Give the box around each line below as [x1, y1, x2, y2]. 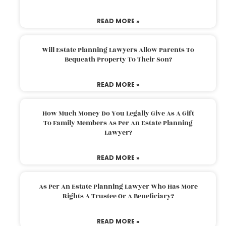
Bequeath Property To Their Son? [64, 54, 172, 65]
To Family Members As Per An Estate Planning [43, 118, 193, 129]
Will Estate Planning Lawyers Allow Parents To [42, 45, 194, 55]
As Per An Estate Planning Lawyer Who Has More [38, 182, 198, 192]
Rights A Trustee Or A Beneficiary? [62, 191, 174, 202]
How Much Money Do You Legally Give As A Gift [42, 108, 194, 119]
